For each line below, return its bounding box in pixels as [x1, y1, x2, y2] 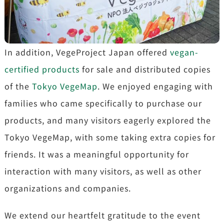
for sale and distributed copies [79, 62, 210, 75]
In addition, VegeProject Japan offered [4, 45, 170, 58]
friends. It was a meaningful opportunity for [4, 147, 189, 160]
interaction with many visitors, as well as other [4, 164, 201, 177]
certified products [4, 62, 79, 75]
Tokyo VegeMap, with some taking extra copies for [4, 130, 215, 143]
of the [4, 79, 32, 92]
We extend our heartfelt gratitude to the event [4, 208, 200, 221]
